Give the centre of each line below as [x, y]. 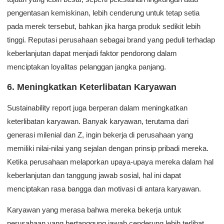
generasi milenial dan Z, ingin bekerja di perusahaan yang [100, 135]
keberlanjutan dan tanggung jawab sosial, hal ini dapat [94, 175]
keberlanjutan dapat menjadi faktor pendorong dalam [92, 53]
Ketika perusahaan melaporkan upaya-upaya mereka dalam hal [110, 162]
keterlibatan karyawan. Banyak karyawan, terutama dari [98, 121]
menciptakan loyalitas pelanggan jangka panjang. [86, 67]
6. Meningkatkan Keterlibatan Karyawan [92, 87]
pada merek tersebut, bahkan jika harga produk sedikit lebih [104, 26]
